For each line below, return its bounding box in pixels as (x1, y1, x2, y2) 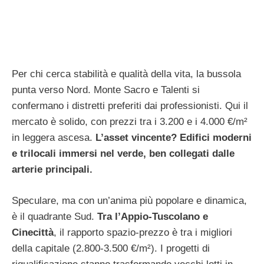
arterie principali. (12, 164, 93, 176)
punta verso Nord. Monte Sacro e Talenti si (12, 84, 200, 96)
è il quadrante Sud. (12, 210, 94, 222)
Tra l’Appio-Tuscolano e (94, 210, 208, 222)
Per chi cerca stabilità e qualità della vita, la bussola (12, 68, 241, 80)
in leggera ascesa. (12, 132, 95, 144)
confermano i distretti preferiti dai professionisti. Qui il (12, 100, 248, 112)
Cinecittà (12, 226, 54, 238)
